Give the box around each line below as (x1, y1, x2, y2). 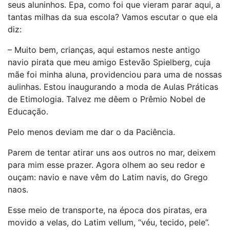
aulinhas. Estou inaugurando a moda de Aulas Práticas (8, 82, 218, 92)
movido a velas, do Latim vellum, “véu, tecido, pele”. (8, 217, 209, 227)
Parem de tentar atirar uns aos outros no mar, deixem (8, 147, 216, 158)
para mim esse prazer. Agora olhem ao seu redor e (8, 160, 205, 170)
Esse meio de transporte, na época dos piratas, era (8, 205, 207, 215)
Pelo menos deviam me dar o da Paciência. (8, 127, 175, 137)
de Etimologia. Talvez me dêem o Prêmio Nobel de (8, 94, 205, 104)
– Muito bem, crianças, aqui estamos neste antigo (8, 45, 200, 55)
